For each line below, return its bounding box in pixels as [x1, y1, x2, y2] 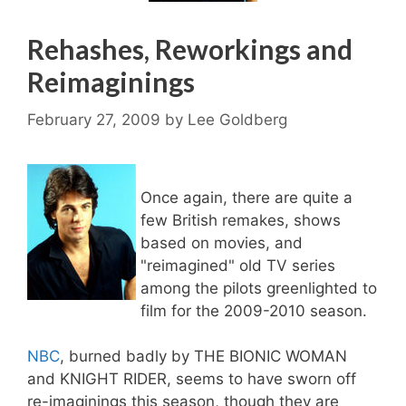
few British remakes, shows [140, 210, 341, 229]
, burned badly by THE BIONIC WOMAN [60, 347, 347, 365]
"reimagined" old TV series [140, 256, 335, 275]
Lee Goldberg [188, 110, 287, 129]
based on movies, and [140, 233, 303, 252]
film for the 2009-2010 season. [140, 301, 367, 320]
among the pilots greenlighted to [140, 278, 377, 297]
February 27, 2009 [27, 110, 160, 129]
